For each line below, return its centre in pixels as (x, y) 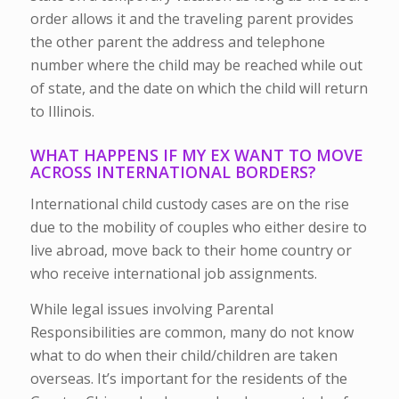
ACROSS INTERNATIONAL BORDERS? (173, 171)
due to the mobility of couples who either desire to (198, 228)
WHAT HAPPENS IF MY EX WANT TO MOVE (196, 155)
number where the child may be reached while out (196, 65)
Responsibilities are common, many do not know (191, 332)
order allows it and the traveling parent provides (191, 18)
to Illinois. (64, 111)
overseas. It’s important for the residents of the (188, 378)
